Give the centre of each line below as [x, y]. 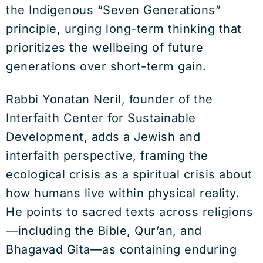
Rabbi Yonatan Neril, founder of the [109, 100]
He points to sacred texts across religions [129, 212]
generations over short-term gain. [106, 67]
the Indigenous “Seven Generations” [113, 10]
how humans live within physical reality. [123, 193]
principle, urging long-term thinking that [124, 29]
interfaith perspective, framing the [107, 156]
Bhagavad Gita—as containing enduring [121, 250]
